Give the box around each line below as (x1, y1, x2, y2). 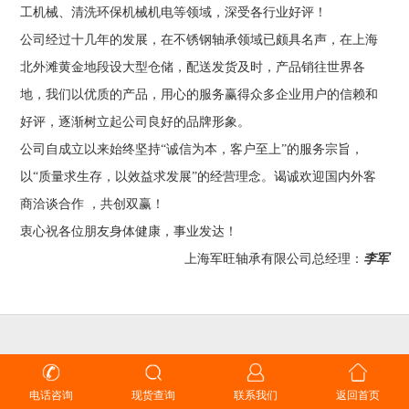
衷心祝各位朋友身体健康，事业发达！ (20, 225, 238, 238)
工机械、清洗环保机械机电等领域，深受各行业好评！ (20, 5, 328, 19)
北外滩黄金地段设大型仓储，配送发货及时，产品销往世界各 (20, 60, 366, 74)
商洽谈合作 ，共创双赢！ (20, 197, 165, 211)
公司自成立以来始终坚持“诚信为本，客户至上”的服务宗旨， (20, 142, 364, 156)
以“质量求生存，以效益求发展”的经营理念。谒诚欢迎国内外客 (20, 170, 377, 184)
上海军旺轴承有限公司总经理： (184, 252, 363, 266)
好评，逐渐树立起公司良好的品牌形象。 (20, 115, 251, 129)
